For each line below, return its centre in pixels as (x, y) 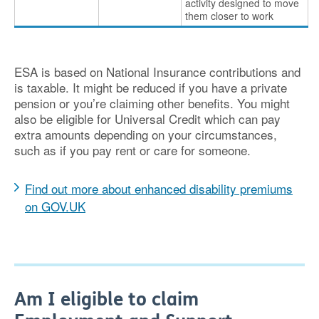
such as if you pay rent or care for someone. (134, 150)
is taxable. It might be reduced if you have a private (151, 87)
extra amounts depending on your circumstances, (146, 134)
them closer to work (229, 16)
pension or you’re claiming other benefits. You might (152, 103)
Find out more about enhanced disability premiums (159, 188)
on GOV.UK (55, 206)
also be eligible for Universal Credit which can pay (147, 119)
